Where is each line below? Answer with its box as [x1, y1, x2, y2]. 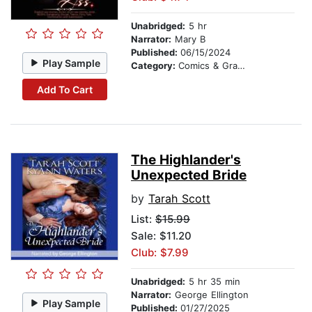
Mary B [171, 33, 205, 45]
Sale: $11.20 [131, 229, 192, 243]
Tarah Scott [148, 192, 210, 206]
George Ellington [171, 289, 249, 301]
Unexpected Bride [131, 167, 247, 184]
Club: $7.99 [131, 246, 189, 260]
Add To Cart [36, 83, 93, 95]
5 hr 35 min [185, 276, 240, 288]
